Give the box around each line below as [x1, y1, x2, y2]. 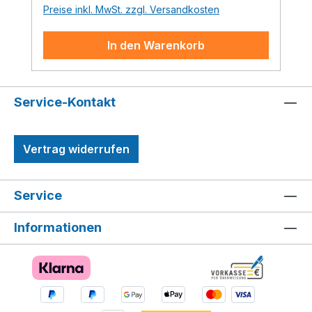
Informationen [14, 219, 102, 235]
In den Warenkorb [107, 38, 205, 53]
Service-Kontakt [14, 94, 116, 109]
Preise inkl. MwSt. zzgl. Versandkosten [43, 3, 219, 16]
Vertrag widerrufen [23, 141, 130, 156]
